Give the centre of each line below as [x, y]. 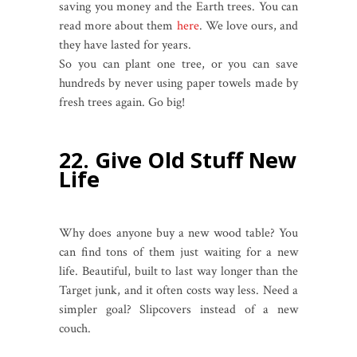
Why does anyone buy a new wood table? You [178, 233]
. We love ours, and [248, 26]
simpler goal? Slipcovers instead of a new [178, 310]
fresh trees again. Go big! [124, 103]
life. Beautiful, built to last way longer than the [178, 272]
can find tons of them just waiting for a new [178, 253]
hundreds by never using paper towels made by [178, 84]
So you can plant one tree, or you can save [178, 65]
